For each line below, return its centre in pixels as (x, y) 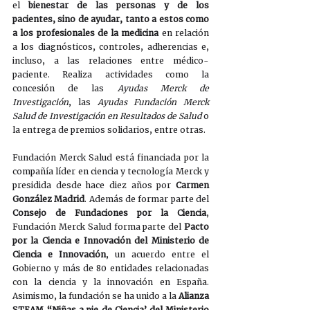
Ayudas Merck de (163, 88)
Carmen (192, 185)
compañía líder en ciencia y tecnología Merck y (111, 171)
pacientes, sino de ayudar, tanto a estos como (111, 19)
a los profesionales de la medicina (86, 33)
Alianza (194, 295)
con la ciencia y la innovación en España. (111, 282)
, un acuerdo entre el (157, 254)
